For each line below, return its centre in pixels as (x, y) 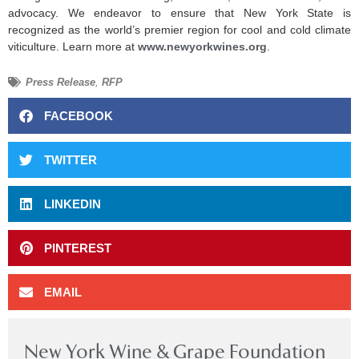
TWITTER (71, 159)
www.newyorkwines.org (202, 46)
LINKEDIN (73, 204)
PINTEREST (78, 248)
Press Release (61, 83)
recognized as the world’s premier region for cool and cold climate (179, 29)
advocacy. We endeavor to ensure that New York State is (179, 12)
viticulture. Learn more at (73, 46)
